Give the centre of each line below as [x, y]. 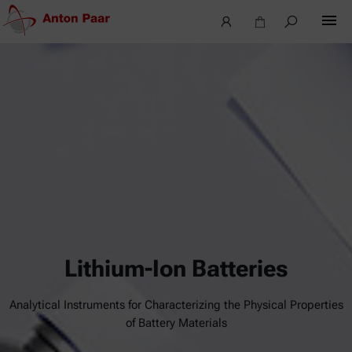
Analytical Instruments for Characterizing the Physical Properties [176, 305]
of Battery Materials [176, 323]
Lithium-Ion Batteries [176, 268]
